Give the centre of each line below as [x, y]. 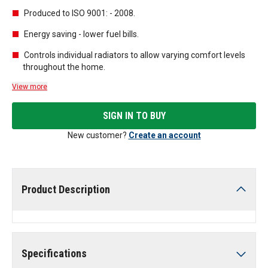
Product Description [66, 189]
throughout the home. [64, 67]
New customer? [97, 135]
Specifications [54, 253]
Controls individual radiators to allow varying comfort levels [135, 55]
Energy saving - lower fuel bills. [81, 34]
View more [30, 87]
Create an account [165, 135]
